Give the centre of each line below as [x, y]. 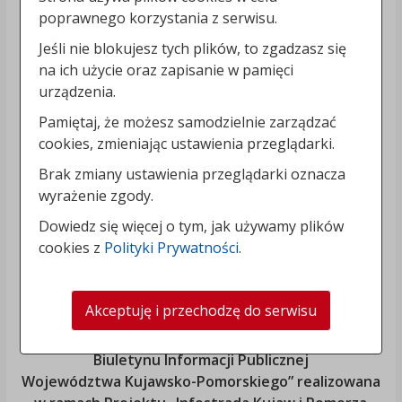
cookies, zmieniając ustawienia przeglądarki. [187, 144]
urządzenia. [78, 92]
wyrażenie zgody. [96, 196]
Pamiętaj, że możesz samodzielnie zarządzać [188, 122]
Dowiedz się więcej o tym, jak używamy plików [192, 227]
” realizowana [334, 382]
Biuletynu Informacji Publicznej [201, 360]
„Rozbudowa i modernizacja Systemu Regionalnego [201, 339]
